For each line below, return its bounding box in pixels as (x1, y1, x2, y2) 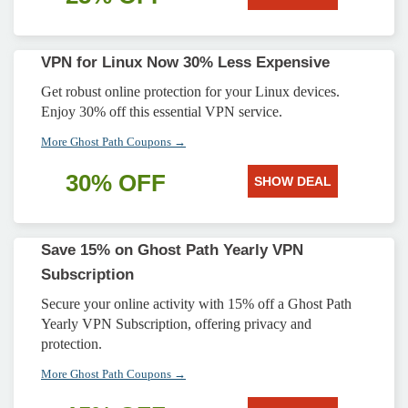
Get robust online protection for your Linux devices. (41, 84, 340, 99)
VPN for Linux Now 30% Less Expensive (41, 54, 330, 71)
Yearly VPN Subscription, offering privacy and (41, 316, 311, 331)
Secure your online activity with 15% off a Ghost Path (41, 296, 352, 311)
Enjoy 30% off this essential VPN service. (41, 104, 282, 119)
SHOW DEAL (253, 174, 331, 189)
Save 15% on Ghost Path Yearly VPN (41, 241, 303, 259)
